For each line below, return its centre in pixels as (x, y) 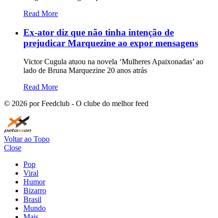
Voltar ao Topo (27, 139)
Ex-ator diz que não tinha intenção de (99, 32)
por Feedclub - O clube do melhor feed (88, 104)
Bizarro (35, 191)
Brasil (32, 200)
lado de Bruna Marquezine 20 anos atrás (85, 71)
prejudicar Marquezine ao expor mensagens (111, 43)
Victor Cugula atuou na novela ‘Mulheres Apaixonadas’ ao (113, 62)
